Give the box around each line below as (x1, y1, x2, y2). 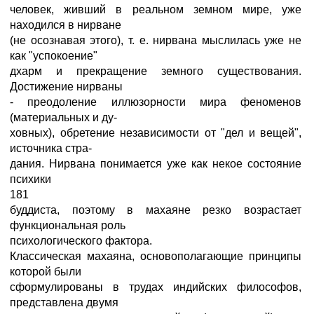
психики (10, 173, 51, 185)
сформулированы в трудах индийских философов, (10, 281, 301, 293)
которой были (10, 266, 81, 278)
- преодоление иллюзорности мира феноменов (10, 96, 301, 108)
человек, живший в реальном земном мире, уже (10, 4, 301, 15)
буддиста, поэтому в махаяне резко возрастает (10, 204, 301, 216)
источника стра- (10, 142, 92, 154)
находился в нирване (10, 19, 121, 31)
